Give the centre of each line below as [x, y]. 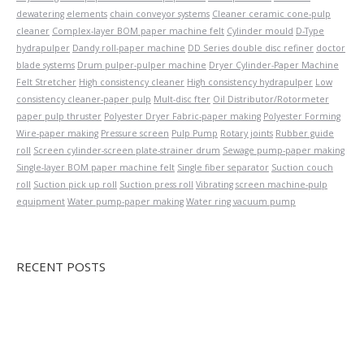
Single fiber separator [223, 168]
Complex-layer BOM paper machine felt [138, 31]
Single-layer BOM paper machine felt [95, 168]
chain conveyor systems [160, 14]
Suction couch [302, 168]
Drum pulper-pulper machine [142, 65]
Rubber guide [305, 134]
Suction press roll [156, 185]
